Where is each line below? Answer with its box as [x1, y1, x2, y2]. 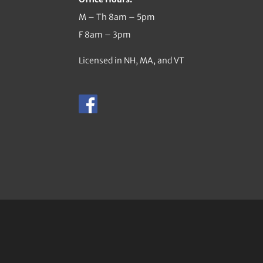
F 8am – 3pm [79, 29, 131, 40]
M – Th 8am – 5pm [79, 11, 156, 22]
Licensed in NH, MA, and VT [79, 55, 185, 66]
